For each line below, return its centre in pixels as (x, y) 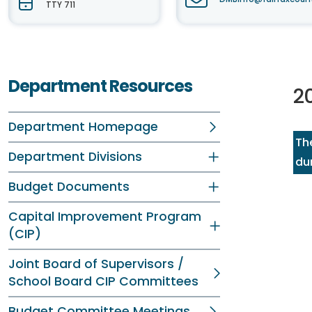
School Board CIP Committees (103, 281)
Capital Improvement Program (105, 217)
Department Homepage (83, 127)
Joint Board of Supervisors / (96, 264)
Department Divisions (75, 157)
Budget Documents (69, 187)
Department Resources (100, 86)
